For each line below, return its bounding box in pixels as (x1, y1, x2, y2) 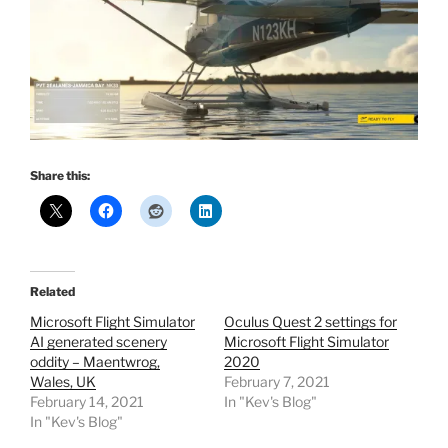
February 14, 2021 (30, 392, 144, 410)
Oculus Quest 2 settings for (224, 312, 397, 330)
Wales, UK (30, 372, 96, 390)
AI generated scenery (30, 332, 167, 350)
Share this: (30, 167, 90, 183)
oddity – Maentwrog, (30, 352, 160, 370)
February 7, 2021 (224, 372, 330, 390)
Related (30, 283, 75, 299)
